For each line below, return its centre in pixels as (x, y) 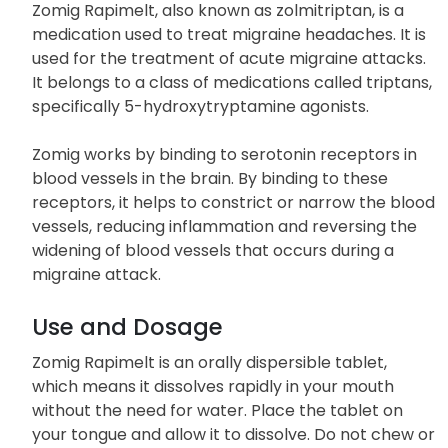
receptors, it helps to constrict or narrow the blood (233, 203)
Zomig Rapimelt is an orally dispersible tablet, (209, 363)
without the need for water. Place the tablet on (217, 411)
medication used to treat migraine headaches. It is (229, 35)
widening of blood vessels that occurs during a (213, 251)
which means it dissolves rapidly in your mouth (213, 387)
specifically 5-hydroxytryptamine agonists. (202, 107)
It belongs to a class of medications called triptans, (232, 83)
